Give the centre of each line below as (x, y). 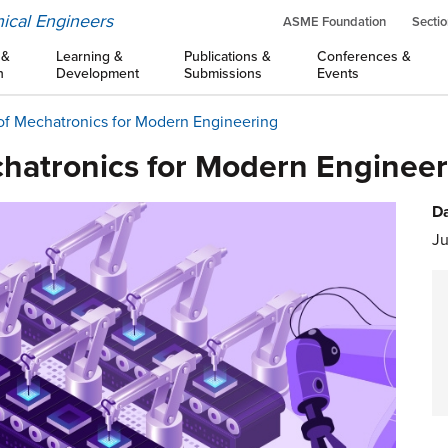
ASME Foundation (334, 22)
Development (97, 73)
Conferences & (363, 56)
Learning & (89, 56)
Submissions (223, 73)
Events (337, 73)
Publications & (228, 56)
